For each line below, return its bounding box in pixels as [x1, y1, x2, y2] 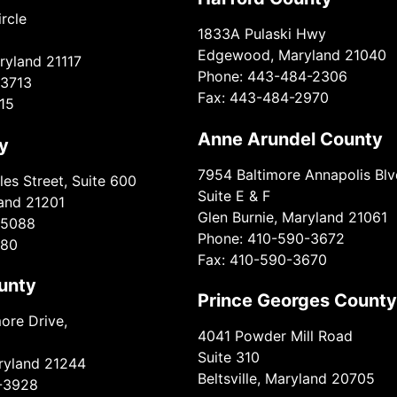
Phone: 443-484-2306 [197, 67, 347, 86]
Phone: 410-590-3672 [197, 229, 345, 247]
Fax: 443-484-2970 [197, 89, 329, 107]
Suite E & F [197, 186, 270, 205]
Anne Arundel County [197, 128, 383, 150]
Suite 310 [197, 348, 260, 367]
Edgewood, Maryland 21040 [197, 46, 386, 65]
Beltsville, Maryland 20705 [197, 370, 375, 388]
